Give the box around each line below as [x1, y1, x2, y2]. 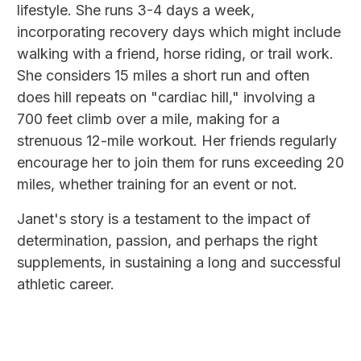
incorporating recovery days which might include [17, 23, 341, 41]
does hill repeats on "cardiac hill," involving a [17, 89, 315, 106]
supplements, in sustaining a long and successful [17, 254, 341, 272]
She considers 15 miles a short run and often [17, 67, 309, 85]
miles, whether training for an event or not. [17, 176, 297, 193]
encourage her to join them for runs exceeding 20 [17, 154, 344, 172]
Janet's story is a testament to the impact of [17, 210, 311, 228]
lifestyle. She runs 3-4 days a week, [17, 2, 255, 19]
